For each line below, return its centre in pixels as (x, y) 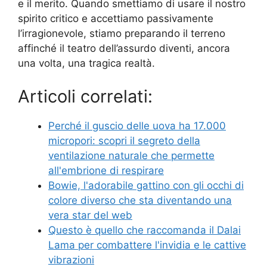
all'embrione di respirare (106, 170)
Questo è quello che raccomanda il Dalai (145, 230)
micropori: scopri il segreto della (124, 140)
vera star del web (90, 215)
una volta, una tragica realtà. (86, 63)
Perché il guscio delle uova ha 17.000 (137, 125)
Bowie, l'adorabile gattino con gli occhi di (146, 185)
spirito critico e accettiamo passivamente (116, 18)
